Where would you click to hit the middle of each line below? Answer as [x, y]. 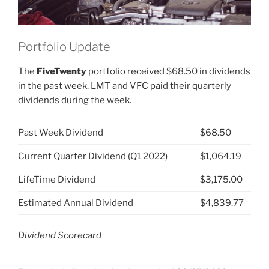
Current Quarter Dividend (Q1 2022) [93, 156]
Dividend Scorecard [60, 236]
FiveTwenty [62, 72]
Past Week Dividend [61, 132]
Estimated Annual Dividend [76, 203]
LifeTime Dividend [57, 179]
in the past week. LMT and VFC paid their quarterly [125, 86]
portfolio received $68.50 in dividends [168, 72]
